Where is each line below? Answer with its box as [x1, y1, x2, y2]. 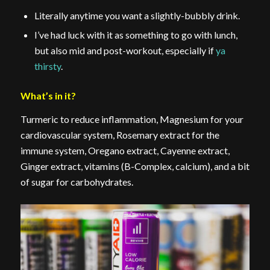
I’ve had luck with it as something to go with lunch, [34, 28, 237, 40]
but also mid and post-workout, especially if [34, 44, 216, 56]
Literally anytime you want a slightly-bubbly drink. [34, 9, 240, 21]
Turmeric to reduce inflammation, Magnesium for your [20, 113, 243, 125]
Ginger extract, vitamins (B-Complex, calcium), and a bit [20, 160, 250, 172]
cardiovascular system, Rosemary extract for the [20, 129, 219, 141]
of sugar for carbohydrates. [20, 176, 133, 188]
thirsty [34, 60, 61, 72]
